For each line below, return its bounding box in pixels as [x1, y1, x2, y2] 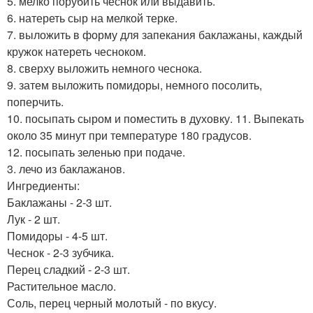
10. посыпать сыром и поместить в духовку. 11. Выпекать [7, 110, 304, 126]
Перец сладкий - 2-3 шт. [7, 261, 130, 277]
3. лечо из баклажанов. [7, 161, 125, 177]
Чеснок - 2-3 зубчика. [7, 245, 114, 261]
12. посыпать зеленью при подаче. [7, 144, 185, 160]
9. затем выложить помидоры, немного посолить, [7, 77, 262, 93]
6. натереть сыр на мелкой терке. [7, 10, 177, 26]
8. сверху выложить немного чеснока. [7, 60, 202, 76]
